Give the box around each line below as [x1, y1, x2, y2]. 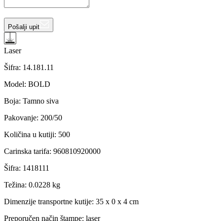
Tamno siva [23, 96, 59, 105]
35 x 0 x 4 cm [96, 197, 139, 206]
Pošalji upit [8, 23, 39, 31]
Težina [4, 180, 25, 189]
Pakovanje [4, 113, 37, 122]
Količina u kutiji [4, 130, 54, 139]
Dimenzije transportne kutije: [4, 197, 94, 206]
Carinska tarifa [4, 147, 49, 155]
